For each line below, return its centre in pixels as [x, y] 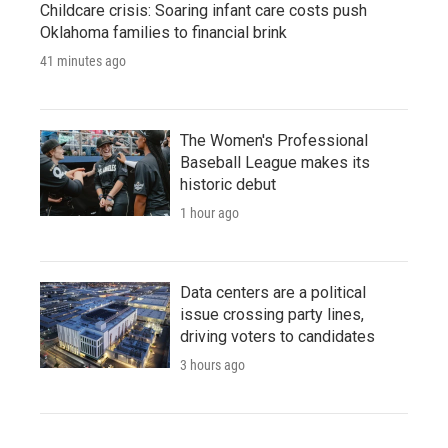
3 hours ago [212, 364]
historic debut [228, 184]
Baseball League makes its [275, 162]
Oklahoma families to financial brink [163, 32]
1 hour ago [209, 212]
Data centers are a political [273, 292]
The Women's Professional [274, 140]
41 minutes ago [83, 60]
